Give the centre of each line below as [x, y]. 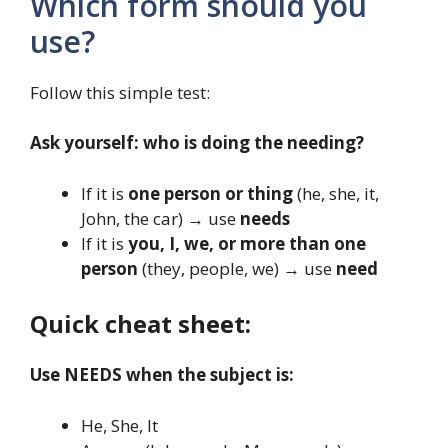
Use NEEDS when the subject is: [162, 375]
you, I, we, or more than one [247, 243]
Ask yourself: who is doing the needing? [197, 143]
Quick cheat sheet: [140, 324]
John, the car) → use [160, 218]
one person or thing [210, 193]
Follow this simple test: [120, 92]
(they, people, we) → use [237, 268]
